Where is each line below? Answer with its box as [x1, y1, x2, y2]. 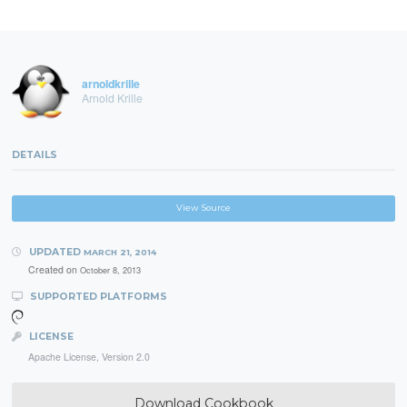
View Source [176, 203, 231, 213]
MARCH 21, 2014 [83, 246, 156, 257]
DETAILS [12, 148, 58, 161]
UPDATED [25, 245, 84, 258]
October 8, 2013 [79, 263, 141, 276]
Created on [27, 262, 80, 276]
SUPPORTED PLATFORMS [26, 290, 167, 303]
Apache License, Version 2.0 [27, 349, 150, 363]
